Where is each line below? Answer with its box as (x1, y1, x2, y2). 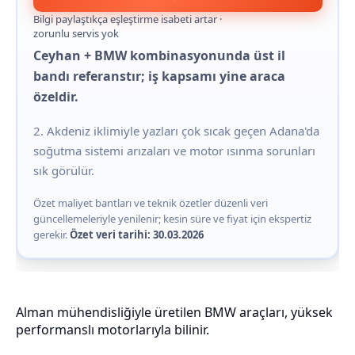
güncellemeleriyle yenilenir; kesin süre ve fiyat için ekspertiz (32, 211, 311, 226)
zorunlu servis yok (32, 25, 119, 40)
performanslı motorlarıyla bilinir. (16, 321, 209, 338)
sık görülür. (32, 162, 94, 178)
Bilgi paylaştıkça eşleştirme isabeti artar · (32, 11, 222, 26)
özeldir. (32, 87, 78, 105)
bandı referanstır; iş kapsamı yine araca (32, 67, 285, 85)
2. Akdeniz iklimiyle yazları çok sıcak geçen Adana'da (32, 122, 319, 139)
